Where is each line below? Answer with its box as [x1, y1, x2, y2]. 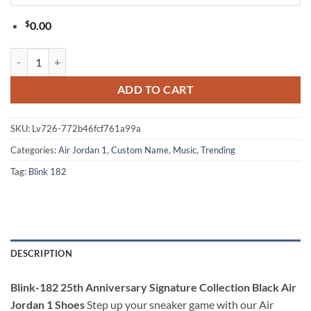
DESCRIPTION [10, 248, 72, 260]
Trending [201, 144, 235, 156]
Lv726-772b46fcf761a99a [32, 123, 141, 135]
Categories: [10, 144, 58, 156]
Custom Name [111, 144, 169, 156]
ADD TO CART [117, 83, 194, 96]
